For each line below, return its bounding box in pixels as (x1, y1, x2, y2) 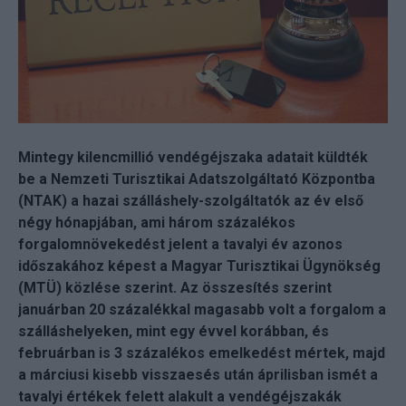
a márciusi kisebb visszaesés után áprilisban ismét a (18, 366, 378, 384)
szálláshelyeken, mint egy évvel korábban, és (18, 323, 329, 341)
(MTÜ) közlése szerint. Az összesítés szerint (18, 279, 332, 297)
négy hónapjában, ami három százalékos (18, 214, 295, 232)
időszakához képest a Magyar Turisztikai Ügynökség (18, 257, 381, 275)
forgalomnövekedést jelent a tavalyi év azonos (18, 236, 343, 254)
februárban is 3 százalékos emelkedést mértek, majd (18, 344, 385, 362)
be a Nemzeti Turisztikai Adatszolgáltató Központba (18, 170, 375, 188)
